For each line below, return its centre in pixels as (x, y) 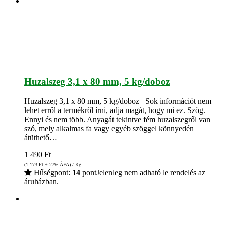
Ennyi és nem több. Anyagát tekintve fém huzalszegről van (117, 119)
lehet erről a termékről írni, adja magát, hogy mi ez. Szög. (115, 110)
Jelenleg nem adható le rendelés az (151, 172)
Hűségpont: (52, 172)
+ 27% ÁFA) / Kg (62, 164)
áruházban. (41, 181)
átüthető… (41, 137)
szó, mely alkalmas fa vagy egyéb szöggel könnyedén (109, 128)
